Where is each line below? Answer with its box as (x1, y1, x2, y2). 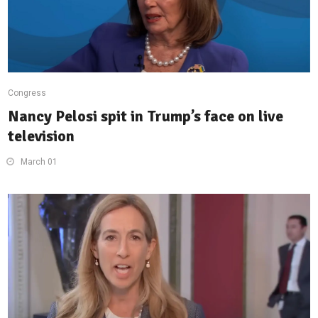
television (8, 126, 75, 146)
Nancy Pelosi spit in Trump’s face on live (8, 106, 284, 126)
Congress (8, 88, 47, 99)
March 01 (21, 157, 58, 168)
